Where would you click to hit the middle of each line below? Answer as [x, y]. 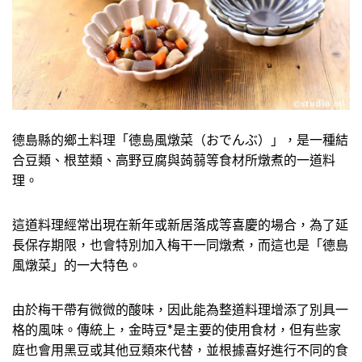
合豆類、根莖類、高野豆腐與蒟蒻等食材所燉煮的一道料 [174, 160]
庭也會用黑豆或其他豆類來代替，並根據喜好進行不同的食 [180, 350]
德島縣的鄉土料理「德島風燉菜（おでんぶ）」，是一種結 [180, 140]
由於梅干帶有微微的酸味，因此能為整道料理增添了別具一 [180, 309]
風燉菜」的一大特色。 [77, 265]
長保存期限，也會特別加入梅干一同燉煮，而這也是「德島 [180, 245]
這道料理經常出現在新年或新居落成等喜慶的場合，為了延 [180, 225]
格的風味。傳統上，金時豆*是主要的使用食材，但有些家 [177, 330]
